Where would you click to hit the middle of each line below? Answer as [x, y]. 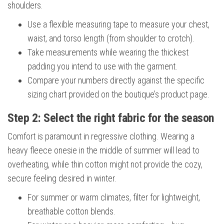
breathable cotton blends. [71, 211]
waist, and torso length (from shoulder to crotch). [111, 38]
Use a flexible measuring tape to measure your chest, [118, 24]
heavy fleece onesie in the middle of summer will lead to [103, 150]
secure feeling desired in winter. [62, 178]
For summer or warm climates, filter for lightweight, [114, 197]
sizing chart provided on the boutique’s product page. [118, 94]
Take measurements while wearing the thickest [108, 52]
